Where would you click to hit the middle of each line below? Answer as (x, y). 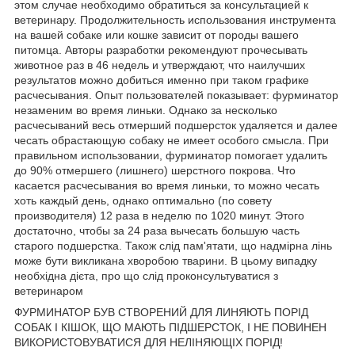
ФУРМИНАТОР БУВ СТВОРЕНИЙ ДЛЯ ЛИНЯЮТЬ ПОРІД (161, 313)
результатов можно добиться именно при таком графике (162, 80)
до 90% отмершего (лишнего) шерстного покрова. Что (155, 171)
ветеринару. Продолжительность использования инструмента (175, 20)
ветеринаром (49, 291)
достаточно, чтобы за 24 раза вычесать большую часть (157, 231)
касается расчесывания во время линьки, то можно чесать (167, 186)
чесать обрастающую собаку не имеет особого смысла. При (172, 141)
